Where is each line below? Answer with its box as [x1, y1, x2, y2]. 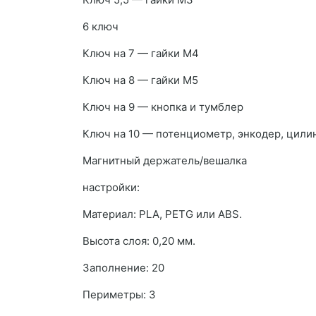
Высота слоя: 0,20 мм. [83, 234, 195, 248]
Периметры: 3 [83, 288, 156, 302]
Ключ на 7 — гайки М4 [83, 47, 199, 61]
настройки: [83, 181, 140, 195]
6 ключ [83, 20, 119, 34]
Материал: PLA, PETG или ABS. [83, 207, 242, 221]
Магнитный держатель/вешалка [83, 154, 247, 168]
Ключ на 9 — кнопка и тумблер [83, 100, 243, 114]
